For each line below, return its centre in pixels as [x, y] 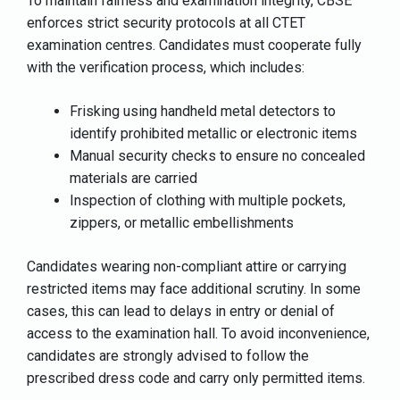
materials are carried [133, 178]
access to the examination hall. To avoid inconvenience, [198, 333]
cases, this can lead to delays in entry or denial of [181, 311]
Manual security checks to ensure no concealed [217, 155]
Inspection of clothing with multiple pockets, [208, 200]
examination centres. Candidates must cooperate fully [194, 45]
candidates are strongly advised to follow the [168, 355]
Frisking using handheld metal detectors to [203, 111]
